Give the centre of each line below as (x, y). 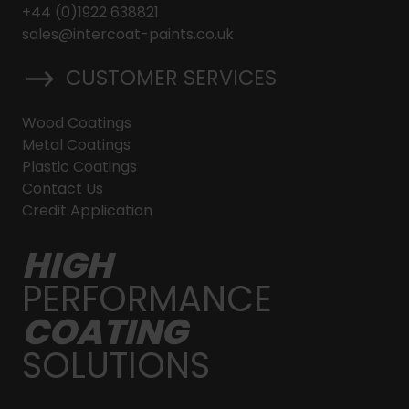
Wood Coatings (77, 122)
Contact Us (63, 188)
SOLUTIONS (116, 365)
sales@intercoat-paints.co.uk (128, 35)
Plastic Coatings (79, 166)
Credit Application (87, 210)
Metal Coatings (76, 144)
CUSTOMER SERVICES (172, 77)
